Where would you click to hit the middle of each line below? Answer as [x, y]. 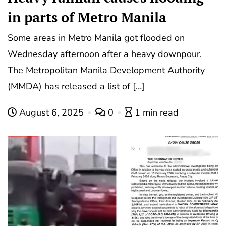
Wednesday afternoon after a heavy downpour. [105, 54]
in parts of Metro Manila [87, 17]
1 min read [157, 113]
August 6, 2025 [51, 113]
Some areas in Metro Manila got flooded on [96, 38]
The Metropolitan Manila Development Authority [106, 70]
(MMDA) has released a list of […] [76, 87]
